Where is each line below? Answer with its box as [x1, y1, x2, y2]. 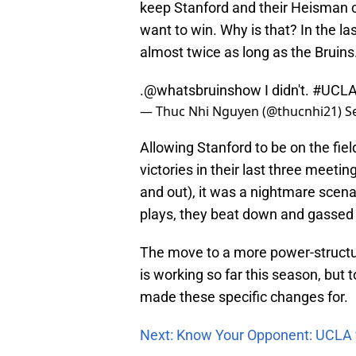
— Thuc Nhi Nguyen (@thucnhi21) [140, 103, 345, 121]
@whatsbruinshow [144, 82, 261, 99]
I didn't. [261, 82, 312, 99]
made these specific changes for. [140, 288, 348, 306]
